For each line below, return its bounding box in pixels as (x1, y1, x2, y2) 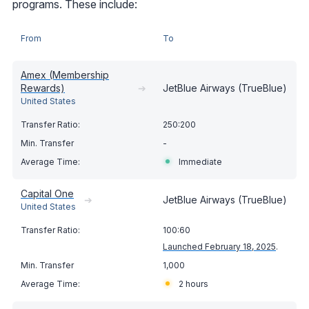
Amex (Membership (21, 68, 109, 81)
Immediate (179, 156, 222, 167)
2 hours (179, 278, 208, 289)
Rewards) (21, 81, 65, 94)
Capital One (21, 187, 74, 199)
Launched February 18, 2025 (163, 241, 276, 252)
